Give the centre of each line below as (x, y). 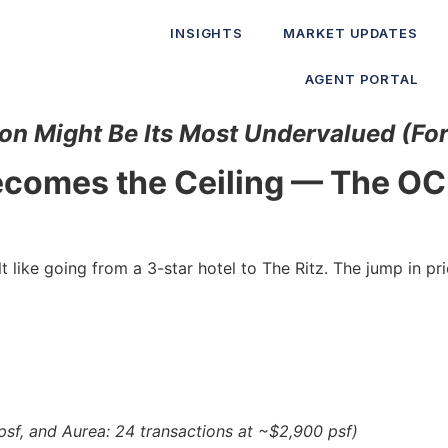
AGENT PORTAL (361, 79)
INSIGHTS (206, 33)
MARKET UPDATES (350, 33)
